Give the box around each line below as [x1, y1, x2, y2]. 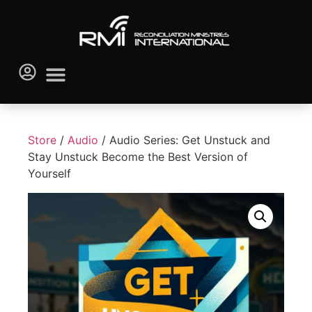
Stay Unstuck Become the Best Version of [28, 150, 248, 164]
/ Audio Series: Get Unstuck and [98, 133, 270, 148]
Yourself [28, 166, 71, 181]
